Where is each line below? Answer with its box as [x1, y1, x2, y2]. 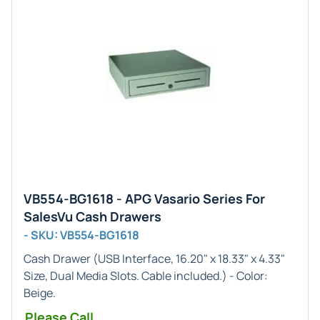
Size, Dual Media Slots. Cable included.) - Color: [24, 268, 268, 284]
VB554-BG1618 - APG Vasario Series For [24, 190, 265, 207]
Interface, [120, 251, 176, 266]
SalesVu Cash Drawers [24, 208, 161, 225]
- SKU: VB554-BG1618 [24, 227, 139, 243]
